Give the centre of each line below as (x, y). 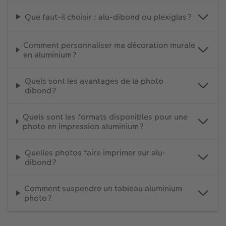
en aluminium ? (50, 54)
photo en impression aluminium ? (83, 126)
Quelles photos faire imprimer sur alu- (95, 152)
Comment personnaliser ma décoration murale (109, 45)
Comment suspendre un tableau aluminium (103, 188)
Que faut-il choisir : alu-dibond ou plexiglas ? (108, 17)
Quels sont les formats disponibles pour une (105, 117)
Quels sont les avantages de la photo (94, 81)
